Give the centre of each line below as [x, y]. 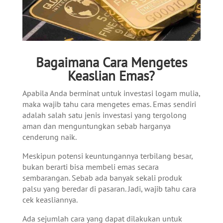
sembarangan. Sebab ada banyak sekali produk [102, 177]
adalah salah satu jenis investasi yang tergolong [104, 115]
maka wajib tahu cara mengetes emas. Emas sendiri [109, 104]
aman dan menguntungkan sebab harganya [96, 126]
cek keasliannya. [51, 199]
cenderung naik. [50, 137]
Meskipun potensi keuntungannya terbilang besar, [107, 156]
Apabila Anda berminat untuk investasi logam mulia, [111, 93]
